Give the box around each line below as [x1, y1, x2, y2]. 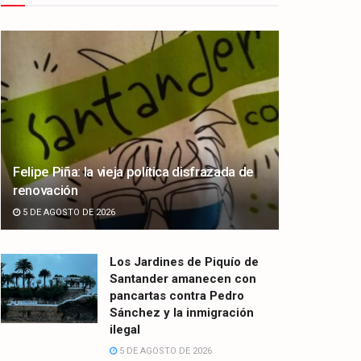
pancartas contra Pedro [110, 288, 244, 303]
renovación [13, 181, 78, 198]
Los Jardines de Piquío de [110, 254, 259, 269]
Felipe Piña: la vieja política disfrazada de [13, 163, 255, 180]
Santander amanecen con [110, 271, 256, 286]
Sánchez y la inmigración [110, 305, 254, 320]
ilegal [110, 322, 140, 337]
